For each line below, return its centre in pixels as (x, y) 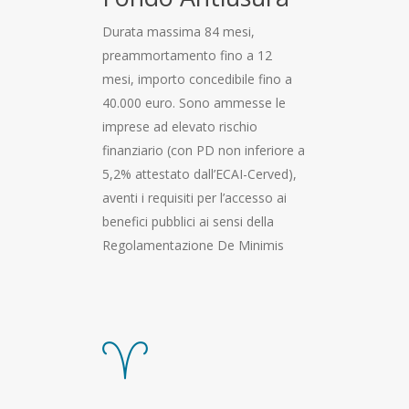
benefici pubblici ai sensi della (188, 221)
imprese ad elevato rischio (180, 126)
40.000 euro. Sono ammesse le (194, 102)
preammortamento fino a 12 (187, 55)
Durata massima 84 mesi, (178, 31)
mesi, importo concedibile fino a (197, 79)
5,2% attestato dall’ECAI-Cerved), (199, 173)
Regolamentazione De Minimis (193, 245)
